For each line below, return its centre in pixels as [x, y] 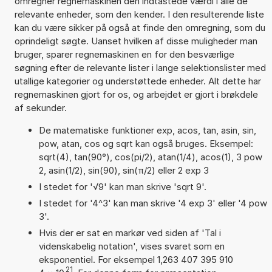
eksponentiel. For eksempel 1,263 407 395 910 [136, 259]
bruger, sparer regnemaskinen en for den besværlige [124, 54]
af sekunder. [40, 107]
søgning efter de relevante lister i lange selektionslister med [140, 67]
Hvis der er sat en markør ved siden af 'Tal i [130, 233]
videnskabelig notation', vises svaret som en [131, 246]
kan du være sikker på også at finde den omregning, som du [140, 27]
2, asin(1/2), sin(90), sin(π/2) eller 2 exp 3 [124, 170]
